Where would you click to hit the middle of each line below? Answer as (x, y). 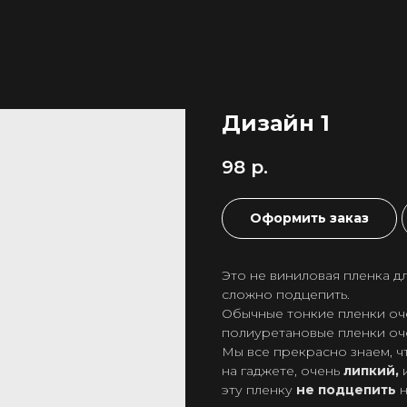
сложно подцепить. (286, 295)
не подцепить (346, 390)
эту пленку (259, 390)
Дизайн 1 (276, 123)
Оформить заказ (309, 218)
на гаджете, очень (283, 371)
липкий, (371, 371)
